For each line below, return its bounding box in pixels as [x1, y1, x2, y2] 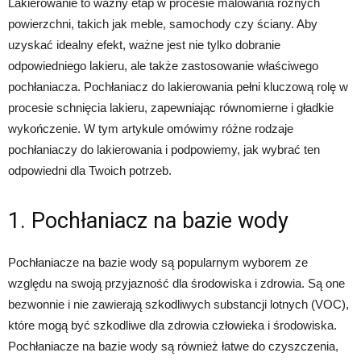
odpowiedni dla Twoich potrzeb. [8, 164, 172, 177]
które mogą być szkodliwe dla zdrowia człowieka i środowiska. [8, 318, 337, 332]
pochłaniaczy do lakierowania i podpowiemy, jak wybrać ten [8, 143, 320, 156]
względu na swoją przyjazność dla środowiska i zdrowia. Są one [8, 276, 345, 290]
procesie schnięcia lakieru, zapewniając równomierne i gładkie [8, 101, 334, 114]
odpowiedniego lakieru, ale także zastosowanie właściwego [8, 59, 318, 73]
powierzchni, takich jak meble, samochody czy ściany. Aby [8, 17, 317, 31]
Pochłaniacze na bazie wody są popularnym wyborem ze [8, 255, 308, 269]
